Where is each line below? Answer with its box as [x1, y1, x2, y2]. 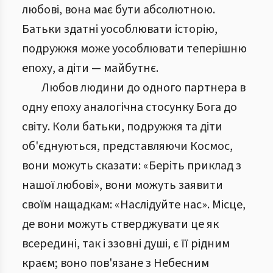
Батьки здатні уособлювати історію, [22, 21, 218, 38]
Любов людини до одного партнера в [41, 79, 246, 96]
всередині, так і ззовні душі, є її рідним [22, 235, 230, 252]
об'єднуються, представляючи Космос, [22, 138, 233, 155]
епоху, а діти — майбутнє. [22, 60, 158, 77]
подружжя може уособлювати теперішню [22, 40, 247, 57]
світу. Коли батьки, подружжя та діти [22, 118, 222, 135]
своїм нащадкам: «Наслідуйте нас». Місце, [22, 196, 246, 213]
